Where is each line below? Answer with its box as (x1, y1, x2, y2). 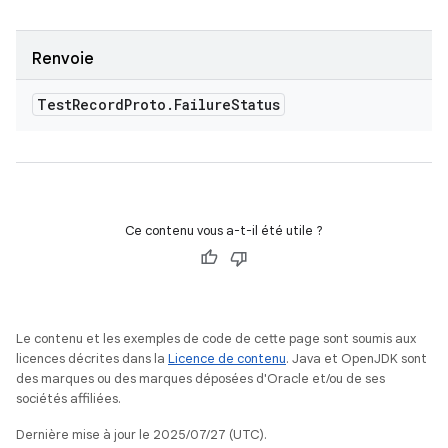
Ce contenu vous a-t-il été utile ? (125, 222, 323, 239)
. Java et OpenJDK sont (286, 350, 427, 367)
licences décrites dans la (16, 350, 168, 367)
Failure (174, 95, 231, 114)
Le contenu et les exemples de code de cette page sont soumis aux (16, 330, 416, 347)
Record (72, 95, 124, 114)
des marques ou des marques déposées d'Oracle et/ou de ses (16, 370, 385, 387)
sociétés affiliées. (16, 390, 121, 407)
